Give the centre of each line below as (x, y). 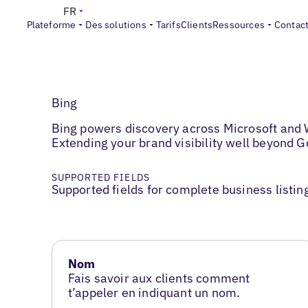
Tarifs (168, 25)
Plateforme (51, 25)
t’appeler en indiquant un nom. (154, 293)
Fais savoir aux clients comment (159, 278)
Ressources (239, 25)
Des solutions (116, 25)
